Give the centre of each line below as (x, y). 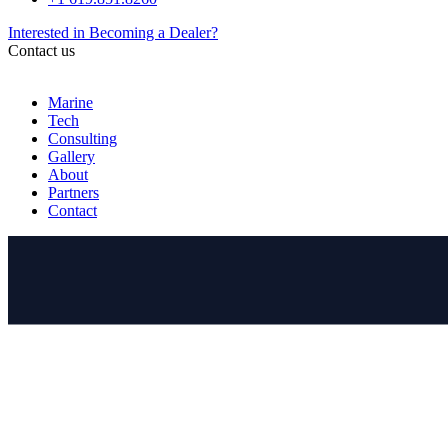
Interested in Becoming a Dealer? (113, 32)
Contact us (41, 50)
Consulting (82, 138)
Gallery (71, 156)
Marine (70, 102)
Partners (73, 192)
